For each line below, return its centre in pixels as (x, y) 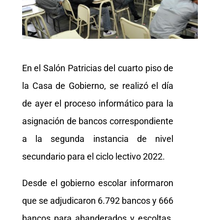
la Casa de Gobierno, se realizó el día (98, 85)
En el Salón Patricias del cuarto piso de (98, 68)
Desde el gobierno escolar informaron (98, 183)
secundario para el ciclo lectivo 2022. (93, 156)
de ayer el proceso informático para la (98, 103)
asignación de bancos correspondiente (98, 121)
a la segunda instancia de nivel (98, 138)
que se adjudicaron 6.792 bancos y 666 (98, 200)
